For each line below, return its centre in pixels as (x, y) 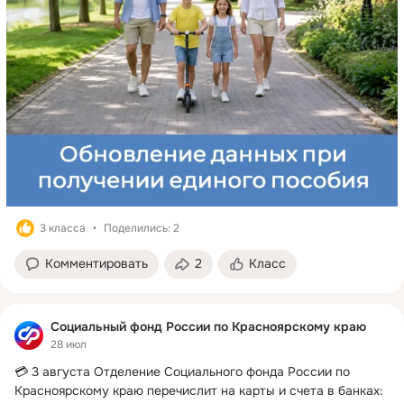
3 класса (63, 228)
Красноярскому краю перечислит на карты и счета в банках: (199, 391)
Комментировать (96, 263)
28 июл (69, 345)
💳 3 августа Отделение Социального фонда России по (182, 372)
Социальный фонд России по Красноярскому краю (208, 326)
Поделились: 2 (142, 228)
